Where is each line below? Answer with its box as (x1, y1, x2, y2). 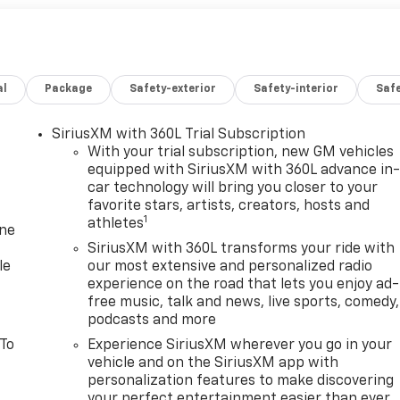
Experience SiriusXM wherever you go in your (87, 338, 393, 354)
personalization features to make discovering (87, 374, 395, 389)
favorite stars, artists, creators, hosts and (87, 199, 371, 214)
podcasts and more (87, 313, 217, 329)
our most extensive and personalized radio (87, 260, 373, 275)
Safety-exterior (129, 84, 217, 96)
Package (45, 84, 93, 96)
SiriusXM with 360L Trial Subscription (52, 128, 306, 143)
